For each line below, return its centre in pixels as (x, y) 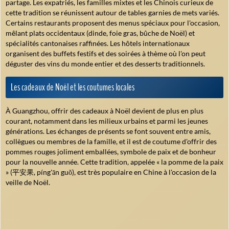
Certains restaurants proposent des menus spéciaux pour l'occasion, (113, 23)
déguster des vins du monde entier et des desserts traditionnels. (105, 64)
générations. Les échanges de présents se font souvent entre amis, (108, 131)
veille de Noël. (28, 182)
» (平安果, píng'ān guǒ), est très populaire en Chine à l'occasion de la (111, 172)
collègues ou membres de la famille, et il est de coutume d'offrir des (111, 142)
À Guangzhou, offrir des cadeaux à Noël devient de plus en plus (105, 111)
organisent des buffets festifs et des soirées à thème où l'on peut (106, 54)
